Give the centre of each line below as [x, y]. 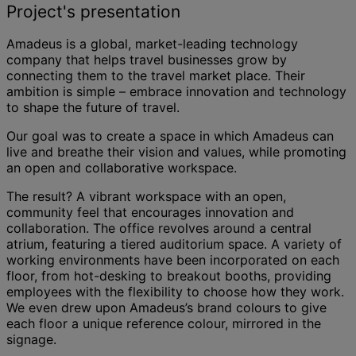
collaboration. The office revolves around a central [159, 228]
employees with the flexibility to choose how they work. [175, 291]
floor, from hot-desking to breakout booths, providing [169, 275]
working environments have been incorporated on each [173, 259]
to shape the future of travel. [95, 107]
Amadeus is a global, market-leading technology [152, 43]
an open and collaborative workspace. [122, 167]
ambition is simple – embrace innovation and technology [176, 91]
